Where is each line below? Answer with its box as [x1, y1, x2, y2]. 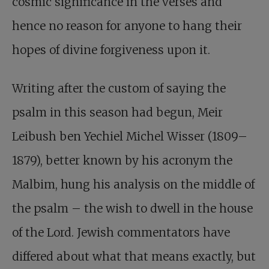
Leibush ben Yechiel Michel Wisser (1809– [12, 129, 247, 144]
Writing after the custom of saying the [12, 81, 226, 96]
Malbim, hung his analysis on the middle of [12, 177, 255, 192]
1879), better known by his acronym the [12, 153, 232, 168]
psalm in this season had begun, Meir [12, 105, 223, 120]
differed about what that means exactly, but [12, 249, 256, 264]
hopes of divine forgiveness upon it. [12, 43, 210, 58]
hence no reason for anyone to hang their [12, 19, 242, 34]
